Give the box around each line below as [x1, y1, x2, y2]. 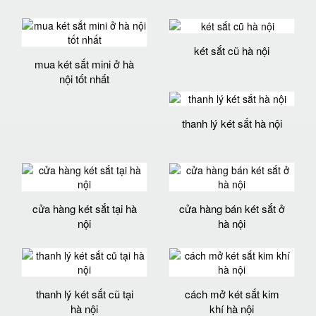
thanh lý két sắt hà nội [181, 115, 282, 130]
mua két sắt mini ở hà [35, 56, 134, 71]
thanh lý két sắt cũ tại [35, 286, 133, 301]
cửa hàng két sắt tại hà [32, 200, 137, 216]
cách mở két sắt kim [184, 286, 279, 301]
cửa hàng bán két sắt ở [178, 200, 285, 216]
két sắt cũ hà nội [194, 43, 269, 59]
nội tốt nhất [59, 71, 109, 86]
